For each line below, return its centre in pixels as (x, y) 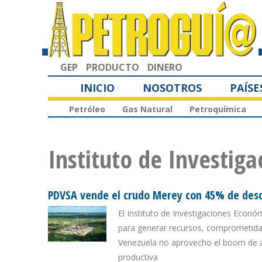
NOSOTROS (172, 87)
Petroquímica (218, 109)
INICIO (97, 87)
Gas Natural (147, 109)
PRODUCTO (113, 67)
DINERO (165, 67)
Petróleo (87, 109)
